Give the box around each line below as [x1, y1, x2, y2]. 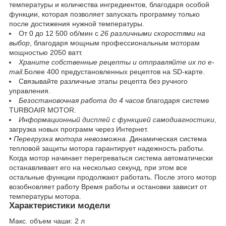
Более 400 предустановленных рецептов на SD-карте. [24, 68, 205, 76]
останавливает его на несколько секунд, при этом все [9, 163, 187, 172]
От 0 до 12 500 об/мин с [19, 29, 100, 38]
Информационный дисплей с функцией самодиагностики [19, 116, 214, 124]
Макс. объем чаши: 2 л [9, 216, 85, 225]
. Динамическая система [126, 135, 207, 143]
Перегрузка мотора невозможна [12, 135, 126, 143]
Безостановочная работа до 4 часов [19, 96, 144, 105]
